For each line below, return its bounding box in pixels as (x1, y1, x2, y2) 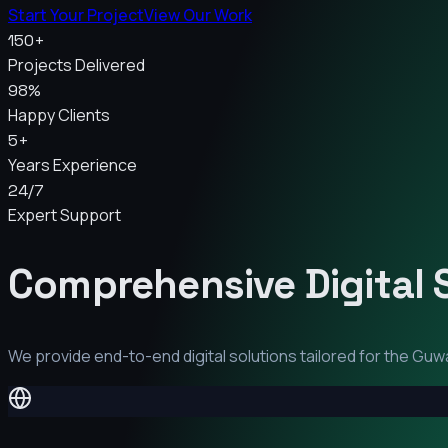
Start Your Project (8, 3, 144, 26)
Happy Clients (8, 103, 110, 126)
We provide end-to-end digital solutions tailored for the (8, 345, 412, 368)
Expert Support (8, 203, 121, 226)
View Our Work (144, 3, 252, 26)
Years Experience (8, 153, 137, 176)
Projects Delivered (8, 53, 145, 76)
